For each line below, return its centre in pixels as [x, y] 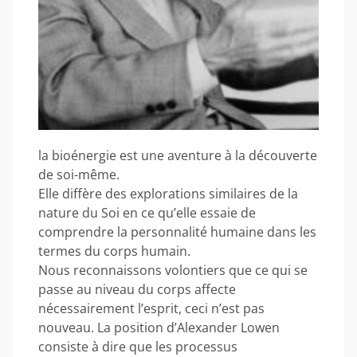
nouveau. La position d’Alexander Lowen [159, 328]
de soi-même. [79, 175]
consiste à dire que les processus [138, 347]
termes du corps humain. [114, 251]
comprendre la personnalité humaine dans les [177, 232]
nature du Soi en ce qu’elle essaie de [147, 213]
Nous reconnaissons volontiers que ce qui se [173, 270]
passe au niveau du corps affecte [137, 289]
